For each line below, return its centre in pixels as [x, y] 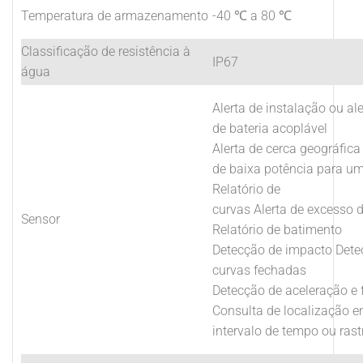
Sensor [41, 219]
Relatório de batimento [277, 230]
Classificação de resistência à [106, 51]
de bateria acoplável [270, 128]
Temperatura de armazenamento [115, 16]
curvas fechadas [259, 270]
